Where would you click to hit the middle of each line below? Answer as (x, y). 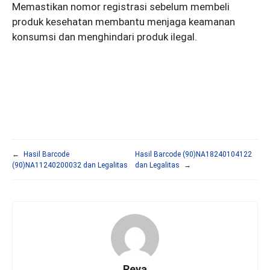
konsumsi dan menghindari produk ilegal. (105, 36)
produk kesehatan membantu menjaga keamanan (124, 21)
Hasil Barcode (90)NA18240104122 (193, 155)
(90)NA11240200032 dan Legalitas (70, 165)
